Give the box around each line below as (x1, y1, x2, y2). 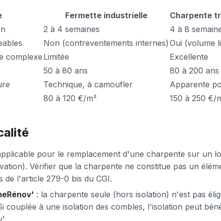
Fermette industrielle (65, 10, 147, 21)
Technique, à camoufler (43, 79, 133, 90)
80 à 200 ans (170, 66, 219, 76)
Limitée (43, 52, 69, 62)
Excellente (170, 52, 208, 62)
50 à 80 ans (43, 66, 88, 76)
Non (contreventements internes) (43, 38, 169, 48)
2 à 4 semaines (43, 24, 100, 35)
